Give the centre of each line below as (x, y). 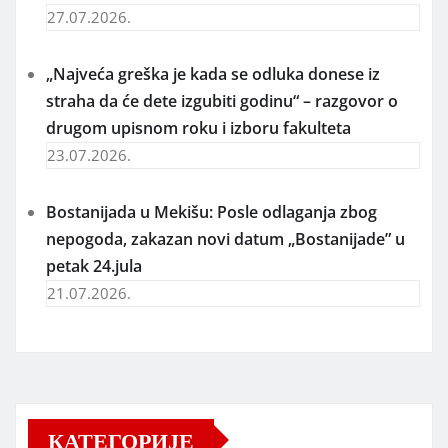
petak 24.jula (94, 265)
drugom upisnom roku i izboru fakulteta (198, 127)
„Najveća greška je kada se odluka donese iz (213, 73)
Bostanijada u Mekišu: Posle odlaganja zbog (211, 211)
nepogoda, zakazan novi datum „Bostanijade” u (225, 238)
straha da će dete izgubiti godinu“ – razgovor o (222, 100)
